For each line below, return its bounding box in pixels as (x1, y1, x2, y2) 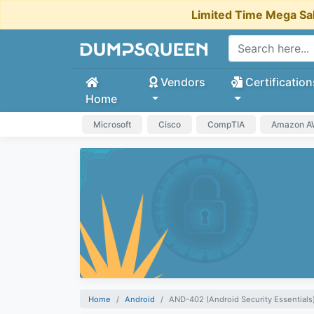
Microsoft (93, 118, 132, 130)
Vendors (157, 74, 205, 89)
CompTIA (207, 118, 245, 130)
